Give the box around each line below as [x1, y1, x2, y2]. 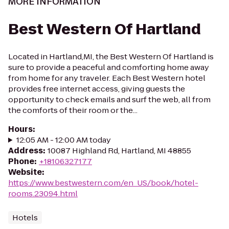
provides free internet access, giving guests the [8, 83, 185, 94]
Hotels [12, 212, 38, 223]
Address [8, 145, 43, 156]
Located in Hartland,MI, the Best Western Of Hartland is [8, 51, 214, 62]
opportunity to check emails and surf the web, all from [8, 94, 211, 105]
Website [8, 167, 42, 177]
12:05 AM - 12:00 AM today [16, 134, 111, 145]
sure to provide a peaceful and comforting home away [8, 62, 209, 73]
